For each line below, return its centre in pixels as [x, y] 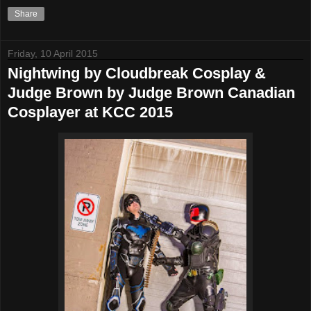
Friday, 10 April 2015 [53, 54]
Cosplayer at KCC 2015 [90, 112]
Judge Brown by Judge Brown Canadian [151, 93]
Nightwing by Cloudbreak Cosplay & [137, 74]
